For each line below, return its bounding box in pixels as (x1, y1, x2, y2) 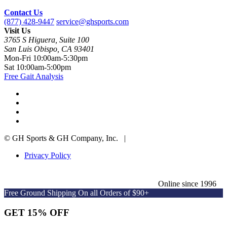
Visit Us (4, 26, 30, 35)
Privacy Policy (24, 151, 71, 160)
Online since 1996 (156, 179, 216, 188)
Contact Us (4, 8, 43, 17)
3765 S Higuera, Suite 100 (4, 35, 89, 45)
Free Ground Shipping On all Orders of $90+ (4, 188, 149, 198)
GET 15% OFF (4, 207, 69, 218)
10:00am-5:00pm (16, 63, 71, 72)
